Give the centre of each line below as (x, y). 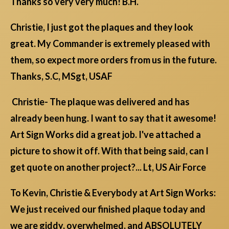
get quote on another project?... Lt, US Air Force (108, 167)
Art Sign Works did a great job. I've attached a (106, 135)
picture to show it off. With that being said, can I (109, 151)
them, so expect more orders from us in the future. (113, 60)
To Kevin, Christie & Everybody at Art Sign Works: (113, 193)
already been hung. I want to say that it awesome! (113, 118)
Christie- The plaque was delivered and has (100, 102)
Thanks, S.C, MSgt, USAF (61, 76)
